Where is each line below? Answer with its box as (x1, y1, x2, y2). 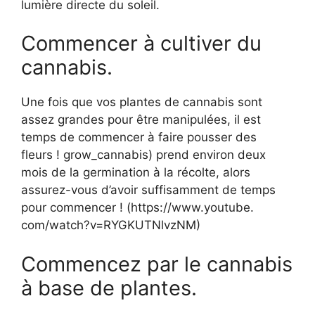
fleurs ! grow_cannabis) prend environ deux (21, 148, 266, 162)
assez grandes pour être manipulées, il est (21, 112, 261, 127)
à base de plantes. (21, 275, 197, 300)
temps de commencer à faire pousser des (21, 130, 257, 145)
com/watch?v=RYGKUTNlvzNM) (21, 218, 200, 233)
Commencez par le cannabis (21, 251, 292, 276)
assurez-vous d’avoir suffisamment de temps (21, 183, 276, 198)
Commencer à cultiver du (21, 31, 262, 56)
